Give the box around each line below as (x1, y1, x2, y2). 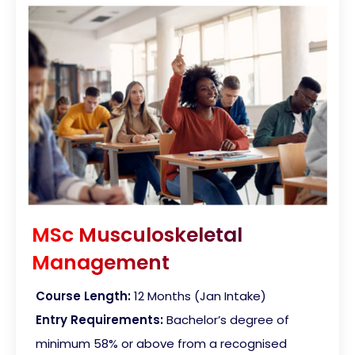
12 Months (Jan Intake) (134, 287, 266, 304)
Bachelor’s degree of (166, 311, 289, 328)
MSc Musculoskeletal (32, 220, 242, 249)
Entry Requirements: (36, 311, 163, 328)
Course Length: (36, 287, 131, 304)
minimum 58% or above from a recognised (36, 334, 287, 352)
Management (32, 248, 170, 277)
